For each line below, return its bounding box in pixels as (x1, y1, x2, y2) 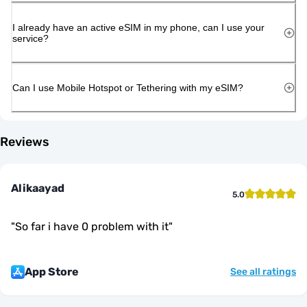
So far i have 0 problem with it (15, 219, 169, 233)
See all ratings (230, 265, 296, 278)
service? (12, 32, 49, 44)
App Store (25, 265, 79, 278)
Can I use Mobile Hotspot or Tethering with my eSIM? (12, 82, 243, 93)
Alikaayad (11, 181, 64, 195)
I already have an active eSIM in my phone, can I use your (12, 21, 265, 33)
